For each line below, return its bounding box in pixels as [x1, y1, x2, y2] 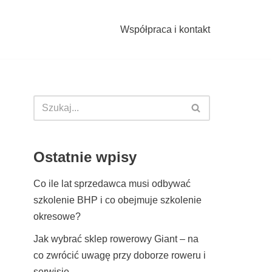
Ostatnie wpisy [33, 148, 137, 165]
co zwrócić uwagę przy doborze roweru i [33, 250, 206, 260]
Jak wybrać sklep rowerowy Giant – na [33, 233, 199, 244]
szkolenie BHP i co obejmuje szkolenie [33, 194, 202, 205]
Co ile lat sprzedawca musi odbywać [33, 178, 191, 189]
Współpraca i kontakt [120, 24, 210, 35]
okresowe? [33, 211, 81, 222]
